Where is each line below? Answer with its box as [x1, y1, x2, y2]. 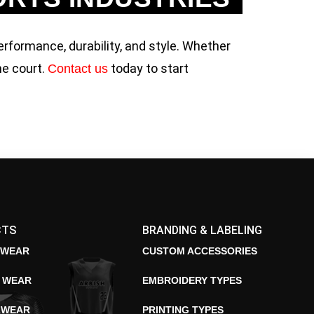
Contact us [48, 62, 108, 76]
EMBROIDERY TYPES [142, 275, 243, 286]
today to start [108, 61, 189, 76]
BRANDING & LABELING [142, 224, 263, 237]
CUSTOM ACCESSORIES [142, 245, 258, 257]
